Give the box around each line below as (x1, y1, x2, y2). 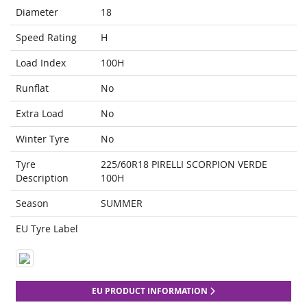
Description (16, 171, 69, 185)
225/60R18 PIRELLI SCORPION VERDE (101, 158, 267, 171)
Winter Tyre (16, 132, 69, 146)
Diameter (16, 5, 58, 19)
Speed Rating (16, 31, 77, 45)
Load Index (16, 56, 66, 70)
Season (16, 197, 49, 210)
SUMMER (101, 197, 143, 210)
